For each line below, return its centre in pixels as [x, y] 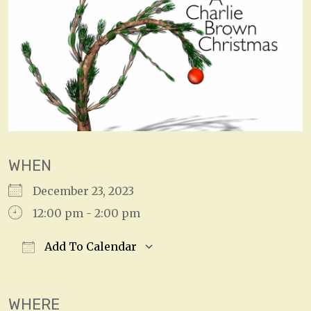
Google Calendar [226, 269]
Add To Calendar [89, 247]
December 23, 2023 [89, 191]
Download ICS [72, 269]
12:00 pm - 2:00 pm [86, 213]
